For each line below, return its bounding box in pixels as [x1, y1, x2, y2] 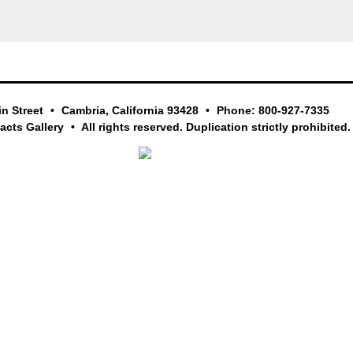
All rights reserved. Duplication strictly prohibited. [79, 121, 351, 134]
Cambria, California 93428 [58, 104, 202, 117]
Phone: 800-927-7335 [213, 104, 329, 117]
